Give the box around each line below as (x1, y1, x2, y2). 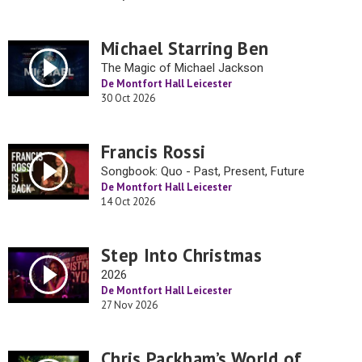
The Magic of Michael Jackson (101, 61, 263, 75)
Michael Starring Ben (101, 36, 269, 60)
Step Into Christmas (101, 243, 263, 267)
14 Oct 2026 (101, 195, 155, 208)
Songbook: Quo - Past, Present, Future (101, 164, 305, 179)
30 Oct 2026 (101, 91, 155, 105)
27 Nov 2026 (101, 298, 158, 312)
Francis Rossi (101, 140, 206, 163)
